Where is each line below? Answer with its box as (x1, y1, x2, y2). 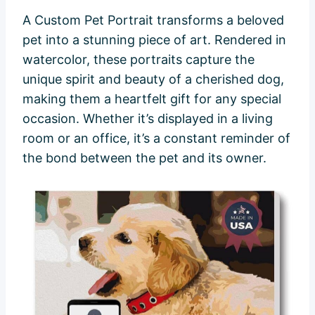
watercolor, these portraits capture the (22, 51, 255, 67)
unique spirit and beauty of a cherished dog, (22, 71, 284, 86)
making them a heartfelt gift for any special (22, 91, 281, 106)
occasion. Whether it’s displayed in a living (22, 110, 273, 126)
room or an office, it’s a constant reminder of (22, 130, 290, 146)
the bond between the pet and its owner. (22, 150, 266, 165)
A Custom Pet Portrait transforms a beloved (22, 12, 284, 27)
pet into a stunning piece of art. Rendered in (22, 32, 286, 47)
